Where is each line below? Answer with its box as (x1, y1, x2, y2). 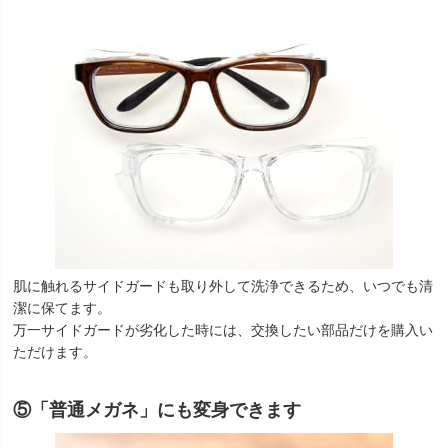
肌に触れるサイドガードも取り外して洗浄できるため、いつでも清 (13, 278, 433, 294)
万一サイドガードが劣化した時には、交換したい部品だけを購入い (13, 322, 433, 338)
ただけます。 (13, 344, 97, 360)
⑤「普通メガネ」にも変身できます (13, 399, 301, 420)
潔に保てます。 (13, 300, 111, 316)
